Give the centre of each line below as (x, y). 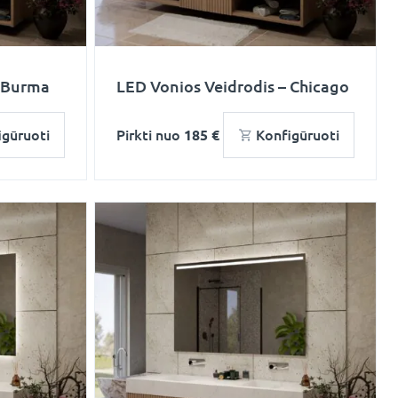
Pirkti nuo (150, 135)
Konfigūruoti (298, 135)
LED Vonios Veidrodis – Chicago (233, 86)
